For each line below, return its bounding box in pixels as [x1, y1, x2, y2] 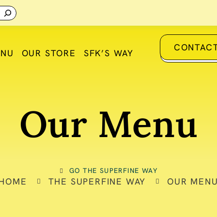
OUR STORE [21, 47, 76, 59]
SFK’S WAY [83, 47, 134, 59]
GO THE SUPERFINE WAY [69, 166, 157, 175]
